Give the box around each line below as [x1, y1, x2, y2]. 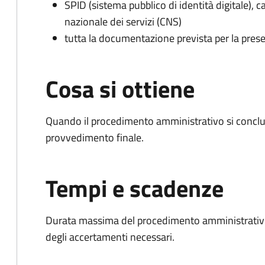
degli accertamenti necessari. [46, 229, 174, 245]
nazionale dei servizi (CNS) [64, 14, 182, 30]
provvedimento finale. [46, 130, 144, 146]
